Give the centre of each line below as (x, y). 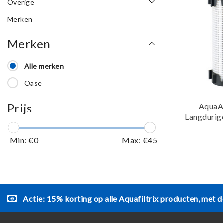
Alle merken (44, 66)
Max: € (135, 140)
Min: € (22, 140)
